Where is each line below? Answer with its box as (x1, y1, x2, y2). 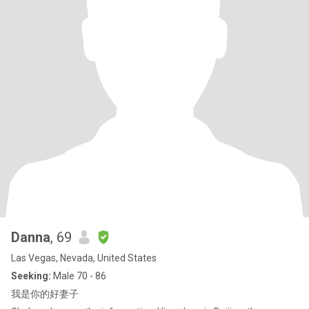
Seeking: (11, 270, 51, 281)
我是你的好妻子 (11, 288, 79, 299)
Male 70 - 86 (51, 270, 106, 281)
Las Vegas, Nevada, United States (11, 252, 157, 263)
